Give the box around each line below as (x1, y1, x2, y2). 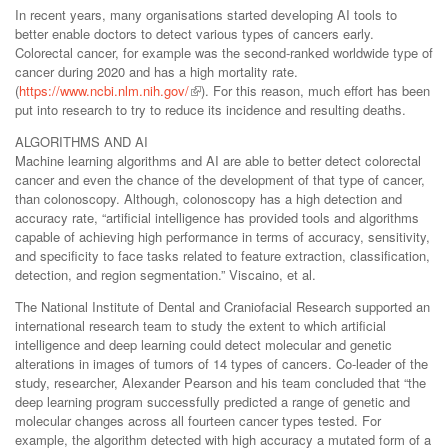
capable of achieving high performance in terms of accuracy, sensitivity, (15, 227, 430, 247)
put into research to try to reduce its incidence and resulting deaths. (15, 100, 406, 120)
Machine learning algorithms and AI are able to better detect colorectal (15, 151, 421, 171)
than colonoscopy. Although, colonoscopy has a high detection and (15, 189, 402, 209)
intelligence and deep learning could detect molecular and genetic (15, 335, 392, 355)
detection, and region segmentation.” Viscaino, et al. (15, 265, 316, 285)
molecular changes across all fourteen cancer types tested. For (15, 411, 381, 431)
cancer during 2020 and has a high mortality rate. (15, 62, 298, 82)
